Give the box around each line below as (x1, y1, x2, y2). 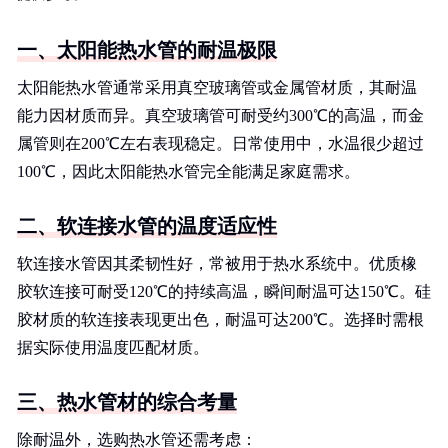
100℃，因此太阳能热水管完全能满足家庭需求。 (17, 163, 360, 180)
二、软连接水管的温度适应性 (17, 215, 277, 237)
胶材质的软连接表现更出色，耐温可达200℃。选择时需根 (17, 311, 424, 328)
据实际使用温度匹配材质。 (17, 339, 209, 356)
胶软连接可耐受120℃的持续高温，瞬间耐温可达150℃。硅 (17, 283, 431, 300)
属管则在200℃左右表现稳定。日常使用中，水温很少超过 (17, 135, 424, 152)
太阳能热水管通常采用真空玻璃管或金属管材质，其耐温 (17, 79, 417, 96)
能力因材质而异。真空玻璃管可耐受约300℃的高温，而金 (17, 107, 424, 124)
